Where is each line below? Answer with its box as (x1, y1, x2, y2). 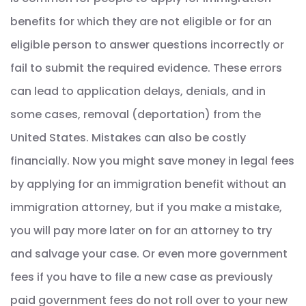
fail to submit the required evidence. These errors (10, 59, 282, 76)
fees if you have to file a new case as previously (10, 268, 273, 285)
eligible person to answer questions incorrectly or (10, 36, 284, 53)
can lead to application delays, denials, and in (10, 83, 266, 99)
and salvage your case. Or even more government (10, 245, 288, 262)
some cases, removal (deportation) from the (10, 106, 261, 122)
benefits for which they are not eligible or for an (10, 13, 272, 29)
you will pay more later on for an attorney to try (10, 222, 272, 238)
